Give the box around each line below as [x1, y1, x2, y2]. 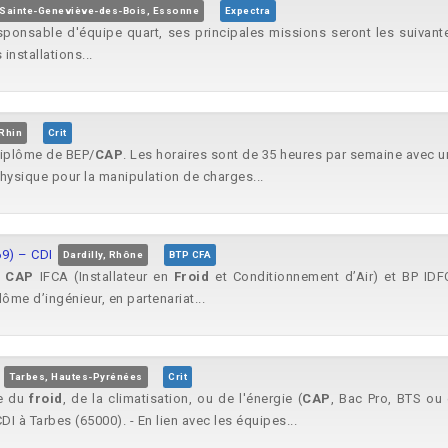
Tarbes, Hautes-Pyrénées [9, 371, 143, 382]
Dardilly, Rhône [62, 249, 143, 260]
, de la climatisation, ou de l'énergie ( [62, 391, 302, 406]
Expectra [224, 5, 271, 16]
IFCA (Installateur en [33, 269, 174, 284]
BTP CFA [168, 249, 211, 260]
